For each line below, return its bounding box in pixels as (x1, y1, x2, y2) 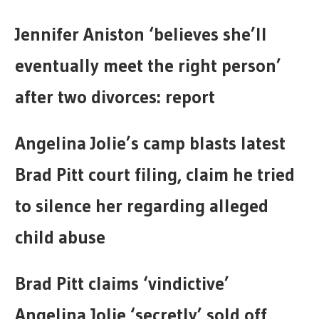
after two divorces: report (15, 85, 216, 109)
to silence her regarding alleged (15, 194, 269, 218)
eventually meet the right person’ (15, 54, 282, 78)
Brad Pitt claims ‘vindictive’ (15, 272, 230, 296)
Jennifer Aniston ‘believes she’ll (15, 23, 268, 46)
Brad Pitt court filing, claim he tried (15, 163, 296, 187)
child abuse (15, 226, 106, 249)
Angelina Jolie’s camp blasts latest (15, 132, 286, 155)
